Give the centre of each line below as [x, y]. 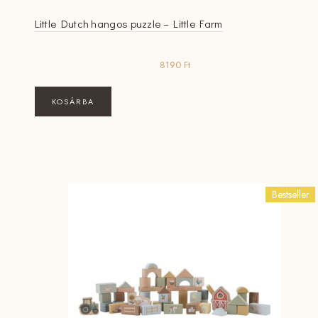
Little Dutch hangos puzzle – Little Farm [128, 23]
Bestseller [290, 194]
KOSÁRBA [73, 101]
